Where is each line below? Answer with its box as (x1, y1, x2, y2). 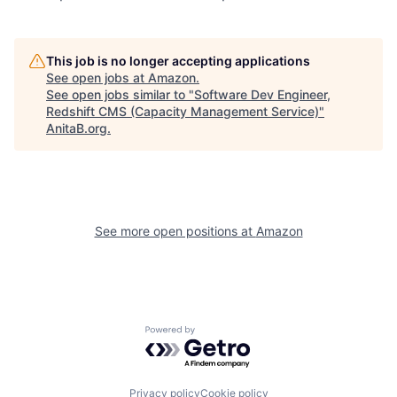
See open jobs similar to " (46, 86, 194, 102)
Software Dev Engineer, (194, 86, 331, 102)
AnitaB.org (46, 120, 107, 136)
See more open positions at (94, 222, 256, 238)
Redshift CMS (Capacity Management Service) (46, 103, 319, 119)
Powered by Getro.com (144, 324, 300, 343)
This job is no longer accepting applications (46, 52, 310, 68)
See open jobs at (46, 69, 148, 85)
